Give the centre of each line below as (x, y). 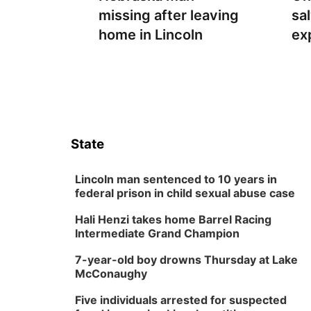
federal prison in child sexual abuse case (185, 193)
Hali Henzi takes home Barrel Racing (173, 219)
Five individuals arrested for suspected (181, 300)
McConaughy (111, 274)
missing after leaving (169, 15)
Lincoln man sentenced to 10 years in (176, 179)
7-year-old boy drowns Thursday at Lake (186, 260)
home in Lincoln (151, 35)
